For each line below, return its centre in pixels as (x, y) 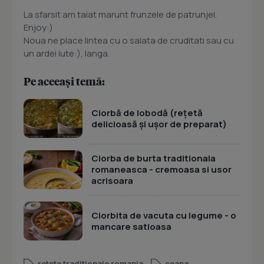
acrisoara (112, 181)
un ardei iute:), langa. (67, 54)
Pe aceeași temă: (64, 81)
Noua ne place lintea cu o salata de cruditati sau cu (129, 41)
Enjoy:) (38, 28)
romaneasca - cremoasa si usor (161, 170)
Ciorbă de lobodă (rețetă (147, 113)
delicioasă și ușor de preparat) (159, 124)
